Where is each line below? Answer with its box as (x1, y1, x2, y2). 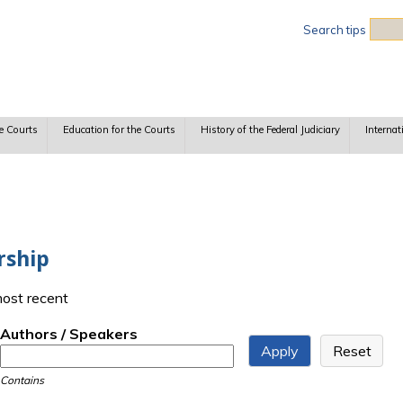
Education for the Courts (62, 123, 175, 137)
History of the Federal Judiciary (200, 123, 340, 137)
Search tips (303, 22, 366, 37)
